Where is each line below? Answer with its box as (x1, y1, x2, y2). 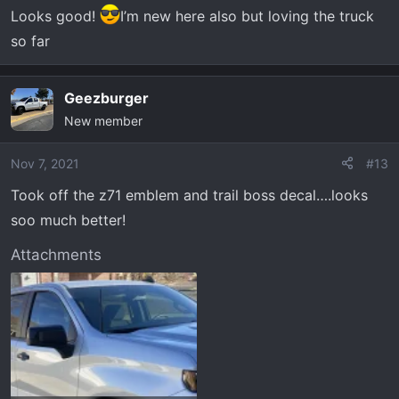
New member (64, 112, 142, 128)
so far (11, 31, 50, 50)
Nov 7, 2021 (11, 155, 79, 171)
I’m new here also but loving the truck (120, 6, 375, 25)
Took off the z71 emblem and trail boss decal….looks (11, 185, 368, 204)
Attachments (11, 245, 102, 264)
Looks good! (11, 6, 100, 25)
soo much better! (11, 210, 126, 229)
